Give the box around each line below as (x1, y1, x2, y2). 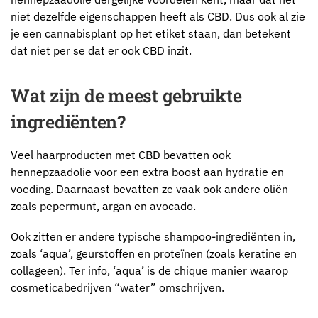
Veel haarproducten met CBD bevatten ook (11, 147, 231, 162)
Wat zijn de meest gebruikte (11, 83, 242, 107)
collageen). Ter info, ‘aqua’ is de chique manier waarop (11, 263, 288, 278)
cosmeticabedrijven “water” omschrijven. (11, 280, 224, 295)
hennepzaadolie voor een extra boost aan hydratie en (11, 164, 284, 179)
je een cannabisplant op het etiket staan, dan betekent (11, 26, 291, 41)
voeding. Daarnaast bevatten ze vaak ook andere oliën (11, 181, 288, 196)
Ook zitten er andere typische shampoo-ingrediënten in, (11, 229, 295, 243)
